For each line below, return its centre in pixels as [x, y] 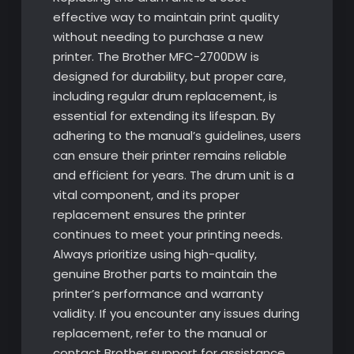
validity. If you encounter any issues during [176, 313]
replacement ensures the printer [149, 214]
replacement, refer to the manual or [160, 333]
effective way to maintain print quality [166, 17]
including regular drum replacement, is [165, 96]
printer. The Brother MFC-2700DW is [156, 56]
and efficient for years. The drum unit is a [173, 175]
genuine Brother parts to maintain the [165, 273]
